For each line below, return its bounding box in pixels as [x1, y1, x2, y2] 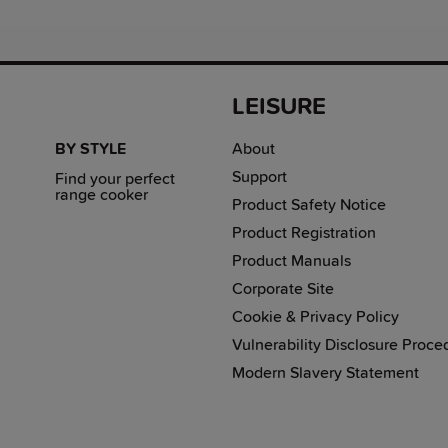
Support [232, 168, 287, 185]
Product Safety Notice [232, 196, 386, 213]
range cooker [55, 186, 148, 203]
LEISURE [232, 94, 326, 119]
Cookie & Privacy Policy [232, 308, 399, 325]
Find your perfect [55, 170, 175, 187]
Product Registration [232, 224, 376, 241]
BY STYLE [55, 140, 126, 157]
